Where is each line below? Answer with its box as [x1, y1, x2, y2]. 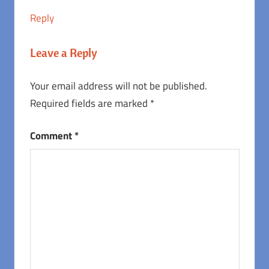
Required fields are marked [29, 95, 150, 111]
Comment [29, 128, 74, 144]
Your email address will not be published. [29, 77, 207, 94]
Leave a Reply [29, 45, 97, 61]
